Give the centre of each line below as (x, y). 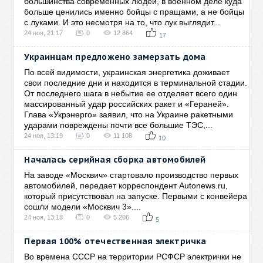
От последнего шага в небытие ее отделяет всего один (131, 93)
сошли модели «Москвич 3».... (83, 207)
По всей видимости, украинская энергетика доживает (127, 72)
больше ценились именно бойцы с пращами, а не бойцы (134, 12)
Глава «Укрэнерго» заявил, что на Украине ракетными (129, 114)
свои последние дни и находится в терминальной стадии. (136, 83)
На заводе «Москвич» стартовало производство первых (131, 175)
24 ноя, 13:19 (44, 136)
